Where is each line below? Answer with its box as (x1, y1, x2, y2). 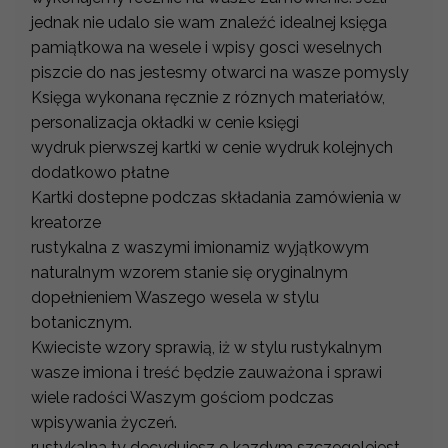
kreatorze (31, 212, 105, 232)
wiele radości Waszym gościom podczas (31, 387, 334, 407)
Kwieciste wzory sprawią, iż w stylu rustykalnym (31, 337, 382, 357)
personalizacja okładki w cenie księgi (31, 112, 303, 132)
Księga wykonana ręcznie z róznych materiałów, (31, 87, 385, 107)
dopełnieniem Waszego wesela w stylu (31, 287, 319, 307)
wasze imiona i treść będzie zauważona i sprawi (31, 362, 382, 382)
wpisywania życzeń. (31, 412, 177, 432)
